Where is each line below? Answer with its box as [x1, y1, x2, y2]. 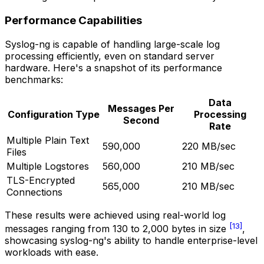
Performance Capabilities [5, 14, 142, 28]
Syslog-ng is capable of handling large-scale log [5, 38, 220, 50]
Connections [6, 186, 62, 198]
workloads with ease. [5, 246, 98, 259]
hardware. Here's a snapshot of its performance [5, 61, 222, 74]
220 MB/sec [182, 140, 236, 152]
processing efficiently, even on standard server [5, 49, 214, 62]
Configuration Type [7, 108, 100, 120]
